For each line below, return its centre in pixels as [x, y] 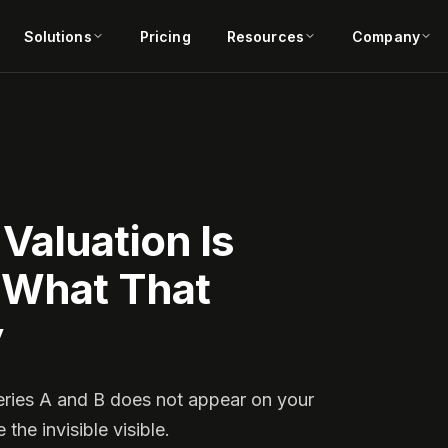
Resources [265, 36]
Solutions [57, 36]
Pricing [165, 36]
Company [386, 36]
